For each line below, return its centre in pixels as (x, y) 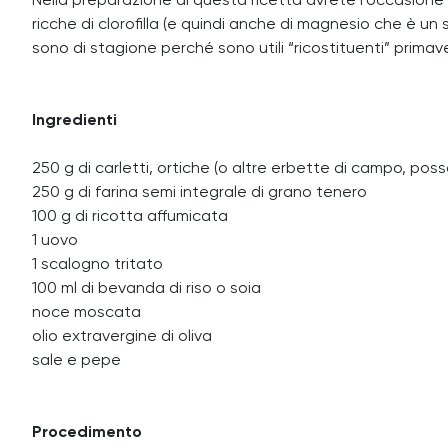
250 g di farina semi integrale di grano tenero (199, 193)
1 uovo (55, 241)
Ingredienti (74, 121)
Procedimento (87, 433)
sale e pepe (76, 361)
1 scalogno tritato (97, 265)
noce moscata (86, 313)
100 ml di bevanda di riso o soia (146, 289)
